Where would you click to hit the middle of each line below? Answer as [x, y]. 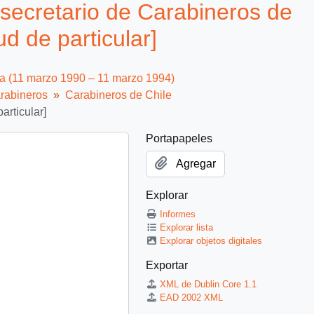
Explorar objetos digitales [211, 240]
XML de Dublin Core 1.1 [209, 284]
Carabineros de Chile [118, 95]
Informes [178, 214]
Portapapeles [179, 138]
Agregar [196, 163]
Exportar [167, 265]
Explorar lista [187, 227]
